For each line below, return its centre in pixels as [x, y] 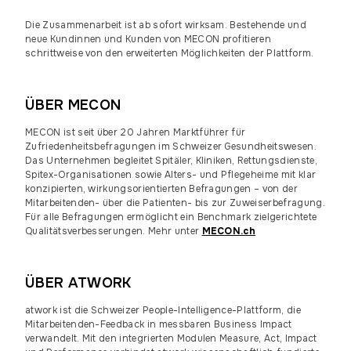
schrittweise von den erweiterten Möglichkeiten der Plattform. [170, 53]
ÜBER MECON [73, 105]
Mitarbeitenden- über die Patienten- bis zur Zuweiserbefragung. [175, 203]
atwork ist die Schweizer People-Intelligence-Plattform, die [163, 310]
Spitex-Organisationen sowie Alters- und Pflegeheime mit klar [171, 175]
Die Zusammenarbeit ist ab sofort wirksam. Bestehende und [166, 25]
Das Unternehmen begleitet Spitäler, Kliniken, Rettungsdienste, [171, 161]
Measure [239, 338]
